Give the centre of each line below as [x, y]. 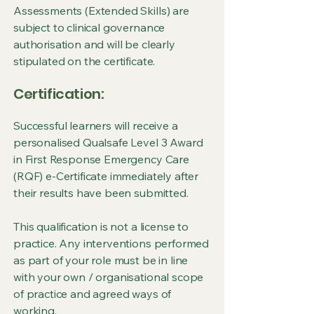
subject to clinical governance [89, 27]
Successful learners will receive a [96, 125]
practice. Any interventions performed [111, 243]
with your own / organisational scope [109, 277]
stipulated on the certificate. [84, 61]
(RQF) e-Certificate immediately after [106, 176]
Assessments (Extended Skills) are [101, 11]
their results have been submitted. [102, 193]
